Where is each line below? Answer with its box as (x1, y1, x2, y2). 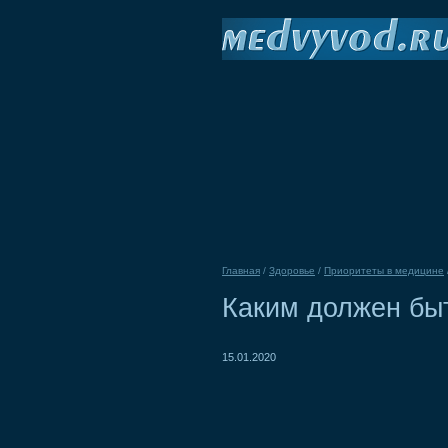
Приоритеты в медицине (324, 265, 444, 276)
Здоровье (269, 265, 315, 276)
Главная (222, 265, 260, 276)
